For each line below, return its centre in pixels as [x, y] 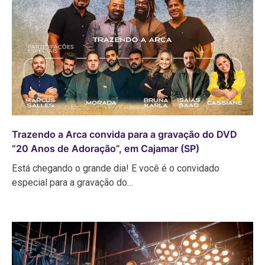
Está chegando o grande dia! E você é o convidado [116, 168]
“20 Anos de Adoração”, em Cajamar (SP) [106, 148]
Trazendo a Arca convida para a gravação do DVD [125, 134]
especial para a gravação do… [72, 182]
